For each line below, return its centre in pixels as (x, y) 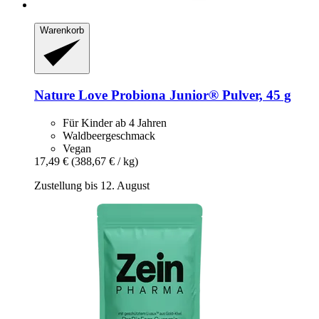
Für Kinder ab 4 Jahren (115, 122)
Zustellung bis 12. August (92, 185)
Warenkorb (62, 30)
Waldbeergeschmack (109, 135)
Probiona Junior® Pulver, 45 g (199, 95)
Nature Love (71, 95)
